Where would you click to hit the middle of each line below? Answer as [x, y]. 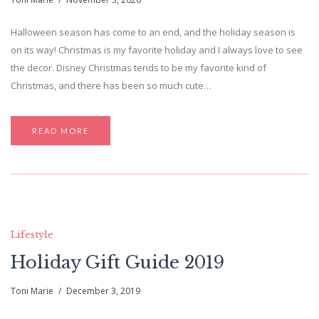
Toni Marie [32, 291]
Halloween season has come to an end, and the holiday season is [153, 32]
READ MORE [61, 131]
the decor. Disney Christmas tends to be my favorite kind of [138, 68]
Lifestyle [32, 235]
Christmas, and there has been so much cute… [111, 86]
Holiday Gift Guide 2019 [117, 263]
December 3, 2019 [103, 291]
